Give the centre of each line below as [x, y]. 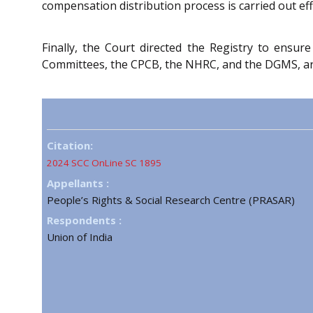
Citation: [70, 145]
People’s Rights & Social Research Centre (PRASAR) [171, 199]
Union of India [80, 236]
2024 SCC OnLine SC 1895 [104, 162]
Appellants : [78, 183]
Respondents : [84, 220]
